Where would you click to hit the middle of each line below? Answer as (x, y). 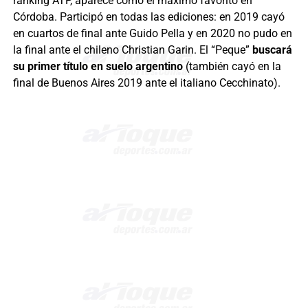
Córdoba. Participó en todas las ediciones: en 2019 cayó (148, 16)
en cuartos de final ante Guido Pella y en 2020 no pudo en (152, 33)
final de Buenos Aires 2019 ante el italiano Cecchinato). (146, 82)
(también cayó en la (233, 66)
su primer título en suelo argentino (99, 66)
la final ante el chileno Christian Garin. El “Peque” (132, 49)
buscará (272, 49)
